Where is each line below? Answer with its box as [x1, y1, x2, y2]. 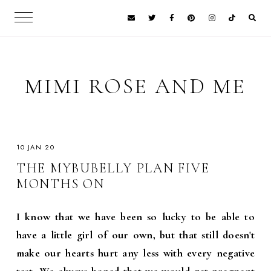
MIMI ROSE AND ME [25, 73, 246, 99]
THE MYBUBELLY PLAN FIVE [16, 160, 210, 176]
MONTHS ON [16, 176, 105, 192]
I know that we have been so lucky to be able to [16, 210, 255, 224]
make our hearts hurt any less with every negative [16, 246, 255, 260]
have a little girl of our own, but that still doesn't [16, 228, 255, 242]
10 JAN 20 [16, 142, 55, 152]
